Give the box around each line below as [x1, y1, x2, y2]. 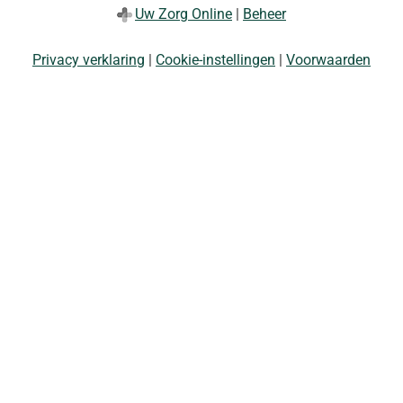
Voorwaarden [286, 51, 371, 69]
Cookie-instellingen [156, 51, 275, 69]
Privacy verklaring [32, 51, 145, 69]
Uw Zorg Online [135, 4, 232, 22]
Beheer [243, 4, 286, 22]
